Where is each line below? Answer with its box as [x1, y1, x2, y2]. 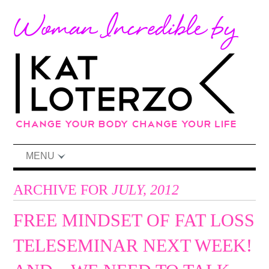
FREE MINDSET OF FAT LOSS [13, 210, 255, 231]
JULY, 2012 [112, 182, 180, 198]
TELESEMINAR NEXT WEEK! [13, 235, 253, 256]
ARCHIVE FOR [13, 182, 112, 198]
